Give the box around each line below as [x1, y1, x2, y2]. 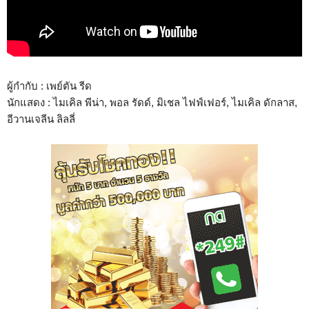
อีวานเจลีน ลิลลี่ [7, 112, 75, 125]
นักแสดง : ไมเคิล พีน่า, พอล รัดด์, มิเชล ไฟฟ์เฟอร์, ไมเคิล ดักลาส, [7, 96, 297, 108]
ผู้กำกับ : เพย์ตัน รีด [7, 79, 92, 92]
